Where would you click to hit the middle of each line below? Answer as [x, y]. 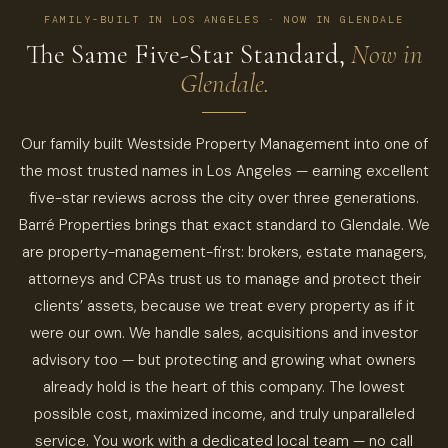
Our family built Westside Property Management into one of [224, 144]
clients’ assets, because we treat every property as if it [224, 306]
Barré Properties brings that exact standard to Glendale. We [224, 225]
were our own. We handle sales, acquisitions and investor [224, 333]
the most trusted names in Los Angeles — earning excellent [224, 171]
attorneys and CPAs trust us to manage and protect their [224, 279]
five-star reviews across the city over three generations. [224, 198]
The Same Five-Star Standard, [188, 55]
